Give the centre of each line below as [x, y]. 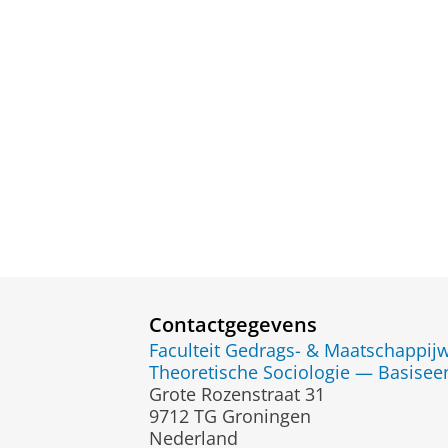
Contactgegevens [233, 323]
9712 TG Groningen [230, 416]
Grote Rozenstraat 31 [237, 394]
